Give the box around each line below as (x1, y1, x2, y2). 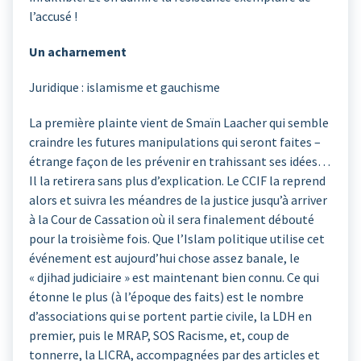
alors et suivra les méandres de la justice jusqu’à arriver (29, 192, 327, 209)
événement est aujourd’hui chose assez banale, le (29, 250, 300, 267)
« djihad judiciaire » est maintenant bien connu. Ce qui (29, 269, 319, 286)
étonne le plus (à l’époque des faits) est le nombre (29, 288, 304, 305)
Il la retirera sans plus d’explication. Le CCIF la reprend (29, 172, 326, 189)
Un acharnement (29, 44, 127, 60)
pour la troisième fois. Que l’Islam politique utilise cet (29, 230, 325, 247)
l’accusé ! (29, 8, 77, 25)
